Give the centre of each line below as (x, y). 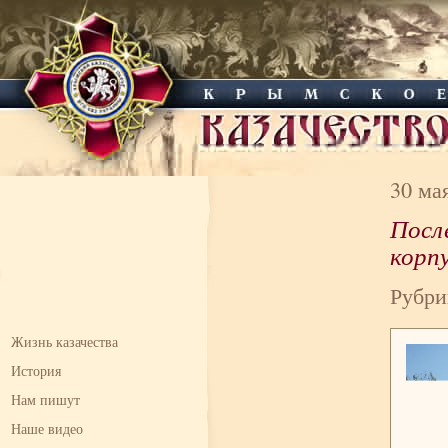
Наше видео (47, 428)
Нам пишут (45, 399)
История (36, 370)
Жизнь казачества (64, 341)
